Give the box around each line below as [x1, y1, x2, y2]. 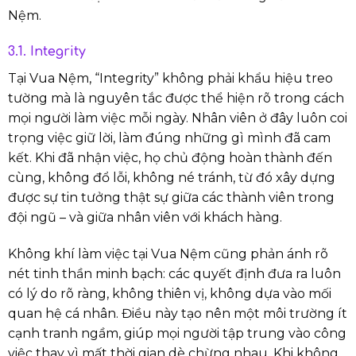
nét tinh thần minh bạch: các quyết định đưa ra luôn [8, 265, 341, 281]
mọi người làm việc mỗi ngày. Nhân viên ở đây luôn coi [8, 110, 347, 126]
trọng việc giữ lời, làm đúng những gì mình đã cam [8, 130, 331, 146]
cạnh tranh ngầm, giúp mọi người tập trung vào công [8, 325, 346, 341]
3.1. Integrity [8, 44, 86, 60]
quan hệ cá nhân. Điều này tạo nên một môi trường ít [8, 305, 347, 321]
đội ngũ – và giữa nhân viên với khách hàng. [8, 210, 282, 226]
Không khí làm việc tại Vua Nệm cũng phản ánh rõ [8, 246, 328, 261]
